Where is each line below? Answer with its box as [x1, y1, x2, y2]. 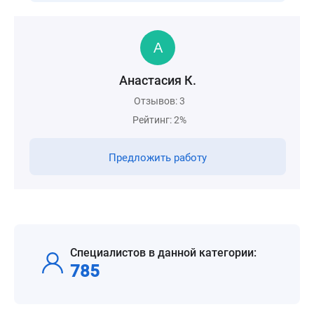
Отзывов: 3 [134, 95, 185, 107]
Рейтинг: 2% [132, 114, 186, 125]
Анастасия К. [119, 73, 196, 88]
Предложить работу [109, 151, 207, 164]
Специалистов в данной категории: [70, 246, 257, 259]
